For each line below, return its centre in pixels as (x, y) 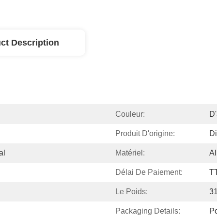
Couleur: (130, 114)
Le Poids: (132, 192)
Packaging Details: (148, 211)
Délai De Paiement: (149, 172)
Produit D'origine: (145, 133)
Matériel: (130, 153)
